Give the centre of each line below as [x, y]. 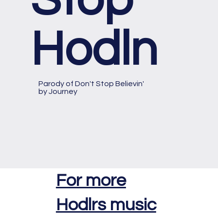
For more [91, 181]
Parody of [56, 84]
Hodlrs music [106, 205]
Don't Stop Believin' [109, 84]
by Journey [58, 92]
